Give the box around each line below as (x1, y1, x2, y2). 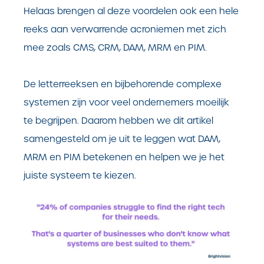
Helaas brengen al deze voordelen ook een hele (24, 5, 239, 16)
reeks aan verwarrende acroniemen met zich (24, 24, 226, 35)
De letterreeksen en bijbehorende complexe (24, 78, 222, 90)
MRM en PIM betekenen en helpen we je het (24, 151, 225, 163)
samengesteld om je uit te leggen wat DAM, (24, 133, 220, 144)
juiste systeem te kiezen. (24, 170, 138, 181)
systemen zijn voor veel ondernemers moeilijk (24, 97, 229, 108)
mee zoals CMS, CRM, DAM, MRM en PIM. (24, 42, 207, 53)
